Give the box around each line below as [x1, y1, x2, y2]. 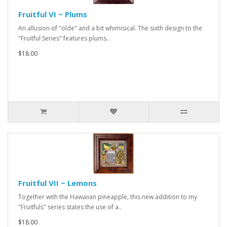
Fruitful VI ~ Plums [18, 9, 87, 19]
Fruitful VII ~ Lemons [18, 178, 97, 188]
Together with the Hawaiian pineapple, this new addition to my [18, 193, 197, 201]
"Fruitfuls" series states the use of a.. [18, 203, 122, 211]
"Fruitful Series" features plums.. [18, 34, 109, 43]
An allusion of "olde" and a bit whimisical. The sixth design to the [18, 24, 202, 32]
